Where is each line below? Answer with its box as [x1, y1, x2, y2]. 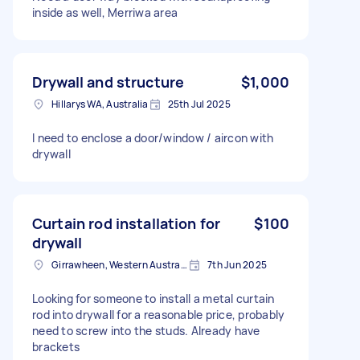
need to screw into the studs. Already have [32, 322, 260, 338]
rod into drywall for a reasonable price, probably [32, 306, 285, 322]
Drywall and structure [32, 72, 185, 92]
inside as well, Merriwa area [32, 4, 178, 20]
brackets [32, 338, 80, 354]
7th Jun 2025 [207, 257, 267, 272]
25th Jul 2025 [167, 96, 231, 111]
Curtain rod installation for [32, 213, 221, 233]
